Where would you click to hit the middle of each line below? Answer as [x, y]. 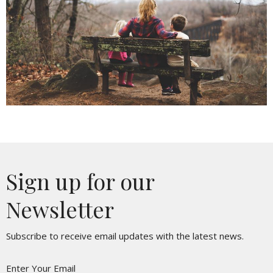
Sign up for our [80, 181]
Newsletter [60, 209]
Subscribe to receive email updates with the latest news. [125, 236]
